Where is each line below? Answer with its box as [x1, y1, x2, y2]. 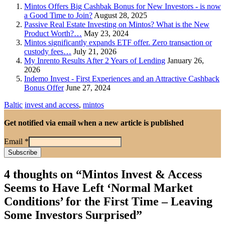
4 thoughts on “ [4, 167, 82, 181]
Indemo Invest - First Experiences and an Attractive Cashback [24, 74, 219, 83]
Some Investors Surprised [4, 208, 136, 221]
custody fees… [24, 47, 71, 56]
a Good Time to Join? [24, 11, 92, 20]
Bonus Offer [24, 83, 64, 92]
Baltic [4, 100, 23, 109]
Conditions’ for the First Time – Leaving [4, 194, 212, 208]
